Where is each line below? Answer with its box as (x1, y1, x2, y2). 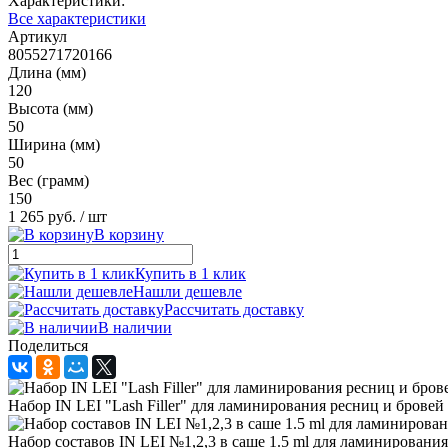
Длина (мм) (8, 63, 86, 81)
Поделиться (8, 336, 88, 354)
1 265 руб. (8, 207, 76, 225)
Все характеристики (8, 9, 146, 27)
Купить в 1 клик (135, 264, 246, 282)
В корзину (94, 225, 164, 243)
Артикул (8, 27, 67, 45)
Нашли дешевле (133, 282, 242, 300)
